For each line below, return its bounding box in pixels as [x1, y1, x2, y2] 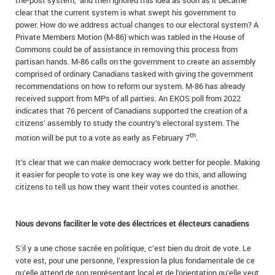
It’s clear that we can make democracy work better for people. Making [15, 157, 260, 168]
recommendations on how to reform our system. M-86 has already [15, 80, 246, 91]
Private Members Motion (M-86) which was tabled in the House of [15, 31, 244, 42]
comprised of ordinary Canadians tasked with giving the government [15, 68, 254, 79]
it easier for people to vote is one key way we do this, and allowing [15, 169, 246, 180]
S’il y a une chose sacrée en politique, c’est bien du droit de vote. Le [15, 242, 251, 254]
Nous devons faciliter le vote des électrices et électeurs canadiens [15, 218, 249, 230]
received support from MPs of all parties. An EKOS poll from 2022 [15, 93, 241, 104]
